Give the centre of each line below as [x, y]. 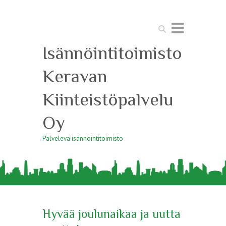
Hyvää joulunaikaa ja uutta [111, 213]
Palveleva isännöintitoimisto [83, 138]
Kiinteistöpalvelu [108, 99]
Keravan [75, 76]
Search [165, 26]
